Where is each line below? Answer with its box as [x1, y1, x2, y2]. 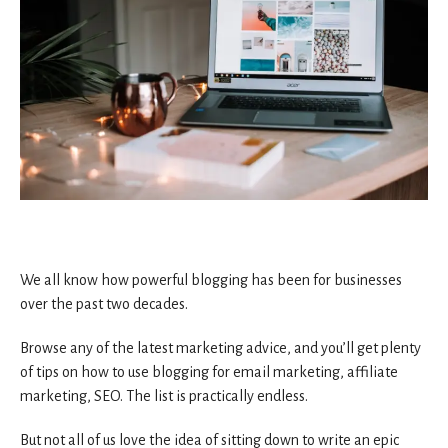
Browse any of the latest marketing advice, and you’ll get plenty [20, 339, 421, 356]
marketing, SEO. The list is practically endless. [20, 387, 308, 404]
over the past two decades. [20, 295, 188, 312]
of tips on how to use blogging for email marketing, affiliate [20, 363, 398, 380]
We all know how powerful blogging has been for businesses [20, 271, 402, 288]
